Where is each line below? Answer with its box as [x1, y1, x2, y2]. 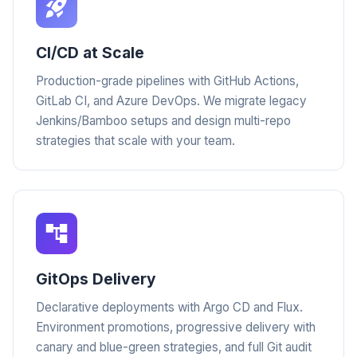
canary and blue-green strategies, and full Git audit [36, 339, 312, 355]
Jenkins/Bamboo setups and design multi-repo [36, 113, 291, 128]
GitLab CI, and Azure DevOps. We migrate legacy [36, 93, 307, 108]
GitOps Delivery [36, 269, 156, 288]
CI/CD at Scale [36, 43, 144, 62]
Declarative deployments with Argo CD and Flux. [36, 300, 303, 315]
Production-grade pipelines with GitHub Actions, [36, 73, 299, 88]
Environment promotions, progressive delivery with [36, 320, 316, 335]
